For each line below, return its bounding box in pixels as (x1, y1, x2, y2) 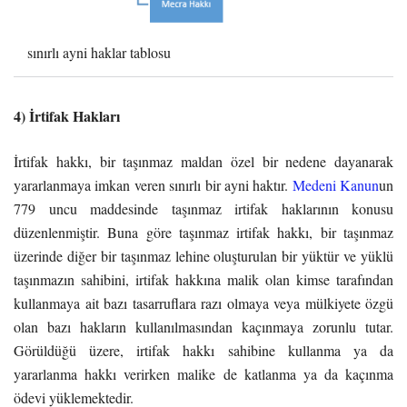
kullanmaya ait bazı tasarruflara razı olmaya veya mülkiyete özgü (14, 293, 393, 313)
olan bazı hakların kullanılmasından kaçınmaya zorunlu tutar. (14, 317, 393, 337)
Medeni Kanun (292, 175, 379, 195)
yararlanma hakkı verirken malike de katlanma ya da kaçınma (14, 364, 393, 384)
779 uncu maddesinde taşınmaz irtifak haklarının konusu (14, 199, 393, 219)
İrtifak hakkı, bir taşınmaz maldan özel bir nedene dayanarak (14, 152, 393, 172)
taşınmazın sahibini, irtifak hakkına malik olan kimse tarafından (14, 270, 393, 290)
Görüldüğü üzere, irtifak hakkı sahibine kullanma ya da (14, 341, 393, 361)
